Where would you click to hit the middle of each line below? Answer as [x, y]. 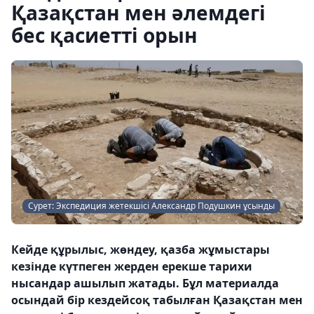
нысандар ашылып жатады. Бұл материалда [145, 283]
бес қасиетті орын [104, 35]
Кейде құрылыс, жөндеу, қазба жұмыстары [141, 250]
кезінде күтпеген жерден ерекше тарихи [132, 266]
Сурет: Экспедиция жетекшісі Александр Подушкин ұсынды [151, 206]
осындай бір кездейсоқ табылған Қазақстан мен [157, 300]
